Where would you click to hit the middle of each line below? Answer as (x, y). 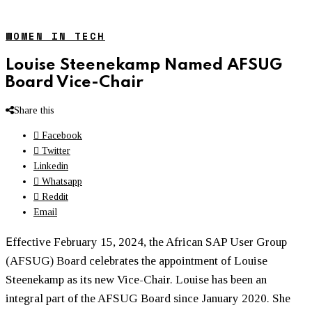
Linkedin (51, 166)
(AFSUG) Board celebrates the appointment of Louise (136, 260)
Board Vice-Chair (75, 82)
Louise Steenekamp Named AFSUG (144, 65)
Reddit (55, 196)
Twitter (56, 150)
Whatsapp (62, 181)
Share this (34, 110)
